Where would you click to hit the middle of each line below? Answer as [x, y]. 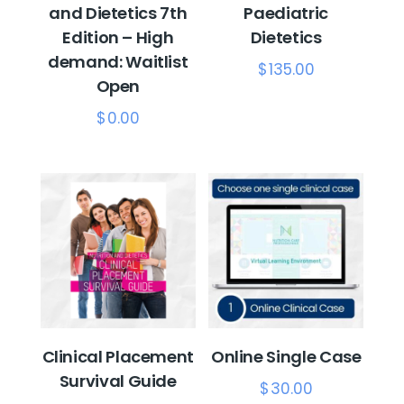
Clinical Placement [118, 357]
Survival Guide [118, 381]
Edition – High [118, 38]
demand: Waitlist [118, 62]
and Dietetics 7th [118, 14]
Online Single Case [286, 357]
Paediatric [286, 14]
